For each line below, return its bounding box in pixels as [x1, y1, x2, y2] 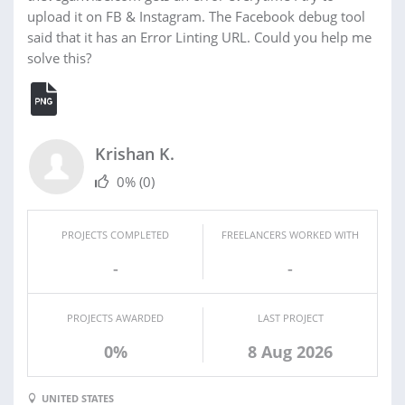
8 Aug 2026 [248, 341, 333, 363]
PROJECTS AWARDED [67, 311, 164, 325]
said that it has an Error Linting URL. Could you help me [27, 28, 372, 47]
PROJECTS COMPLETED [61, 228, 169, 242]
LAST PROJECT [257, 311, 324, 325]
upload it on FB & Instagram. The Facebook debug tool [27, 7, 365, 26]
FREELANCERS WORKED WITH [221, 228, 359, 242]
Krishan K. [95, 143, 174, 165]
